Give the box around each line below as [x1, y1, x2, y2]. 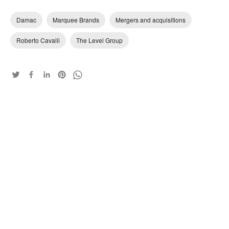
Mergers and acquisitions [116, 15, 186, 24]
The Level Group [76, 36, 123, 44]
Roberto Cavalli [16, 36, 60, 44]
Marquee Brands [53, 15, 99, 24]
